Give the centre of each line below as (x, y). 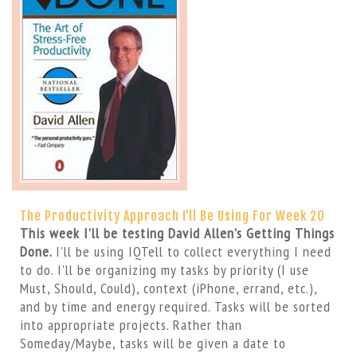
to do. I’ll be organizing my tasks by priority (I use (164, 270)
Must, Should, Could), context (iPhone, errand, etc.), (168, 288)
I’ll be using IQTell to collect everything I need (193, 252)
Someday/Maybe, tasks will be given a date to (153, 343)
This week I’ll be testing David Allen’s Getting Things (177, 233)
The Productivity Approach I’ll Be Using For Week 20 (172, 216)
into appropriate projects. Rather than (131, 325)
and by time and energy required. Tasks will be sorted (175, 307)
